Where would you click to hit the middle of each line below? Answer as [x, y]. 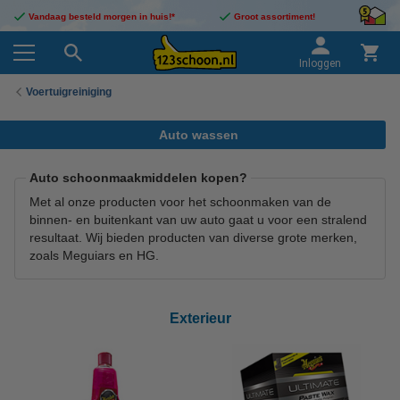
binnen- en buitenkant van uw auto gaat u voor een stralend [198, 220]
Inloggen [320, 63]
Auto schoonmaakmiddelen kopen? [138, 178]
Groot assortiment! [274, 17]
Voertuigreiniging [69, 92]
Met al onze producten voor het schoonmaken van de [180, 202]
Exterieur [200, 318]
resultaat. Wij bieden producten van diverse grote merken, [193, 237]
